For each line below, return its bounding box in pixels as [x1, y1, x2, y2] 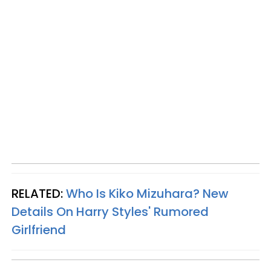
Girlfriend [11, 221, 66, 238]
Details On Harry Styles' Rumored [11, 203, 209, 220]
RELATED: [11, 184, 66, 202]
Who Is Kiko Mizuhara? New [66, 184, 229, 202]
